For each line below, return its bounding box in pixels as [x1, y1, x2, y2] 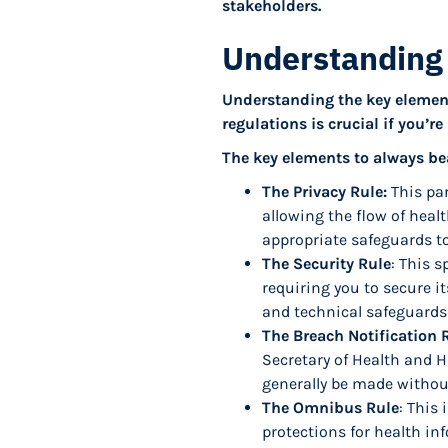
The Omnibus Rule [262, 398, 399, 417]
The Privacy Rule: [262, 182, 387, 201]
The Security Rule [262, 254, 391, 273]
